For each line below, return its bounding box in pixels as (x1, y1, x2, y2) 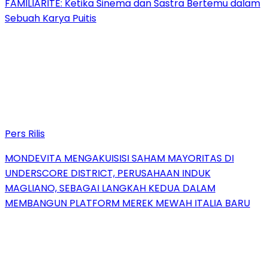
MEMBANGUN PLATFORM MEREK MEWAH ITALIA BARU (5, 196, 250, 210)
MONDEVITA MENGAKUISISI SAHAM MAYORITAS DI (5, 151, 234, 165)
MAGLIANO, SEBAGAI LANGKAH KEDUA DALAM (5, 181, 215, 195)
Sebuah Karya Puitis (5, 11, 96, 25)
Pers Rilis (5, 126, 45, 141)
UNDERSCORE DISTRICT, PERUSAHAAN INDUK (5, 166, 211, 180)
